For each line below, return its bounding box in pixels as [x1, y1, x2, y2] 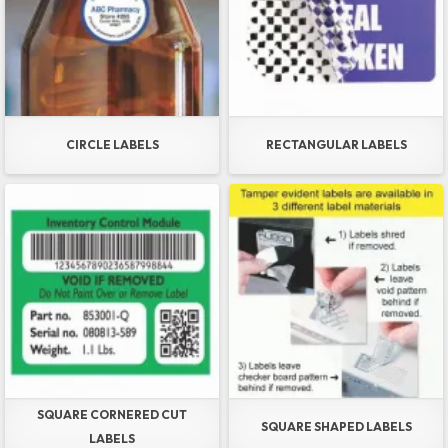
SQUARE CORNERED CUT [37, 407, 187, 423]
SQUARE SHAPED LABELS [260, 419, 412, 435]
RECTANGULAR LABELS [265, 137, 407, 153]
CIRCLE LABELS [65, 137, 159, 153]
